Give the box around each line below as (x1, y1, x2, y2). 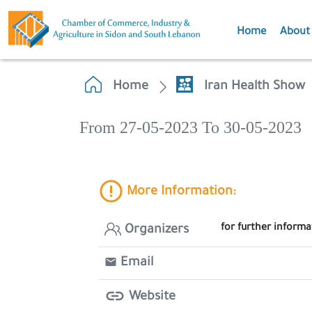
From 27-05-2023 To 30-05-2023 (79, 118, 302, 136)
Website (125, 290, 175, 304)
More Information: (123, 185, 235, 200)
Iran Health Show (204, 80, 305, 94)
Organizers (121, 224, 189, 237)
